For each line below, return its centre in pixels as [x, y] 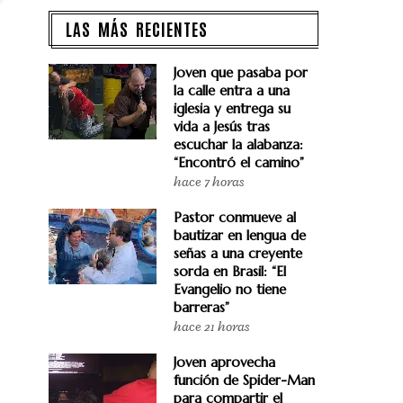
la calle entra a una [232, 90]
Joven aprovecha [224, 362]
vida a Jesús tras [222, 126]
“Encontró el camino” [239, 162]
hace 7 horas [209, 182]
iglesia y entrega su [232, 108]
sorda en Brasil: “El [230, 271]
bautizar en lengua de [240, 235]
